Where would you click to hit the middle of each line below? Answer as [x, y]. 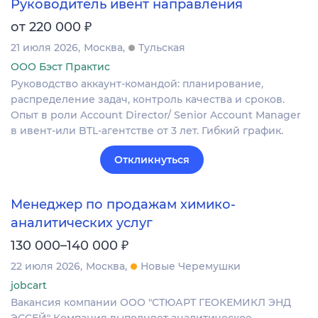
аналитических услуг [82, 223]
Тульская [162, 47]
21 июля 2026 [44, 47]
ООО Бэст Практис [60, 66]
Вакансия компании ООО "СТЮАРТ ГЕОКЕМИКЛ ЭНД [151, 303]
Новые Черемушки [191, 267]
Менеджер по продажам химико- [123, 205]
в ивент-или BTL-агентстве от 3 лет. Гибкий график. [147, 130]
